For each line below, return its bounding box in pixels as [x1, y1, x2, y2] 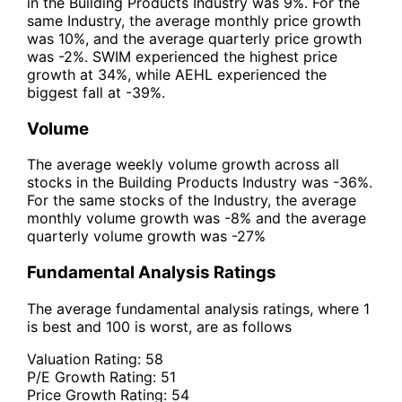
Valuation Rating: [27, 349, 145, 368]
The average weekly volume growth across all [27, 155, 339, 174]
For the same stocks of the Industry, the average [27, 191, 356, 210]
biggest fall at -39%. [27, 83, 165, 101]
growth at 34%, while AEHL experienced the [27, 65, 327, 83]
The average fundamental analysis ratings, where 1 [27, 299, 370, 318]
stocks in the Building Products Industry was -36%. [27, 173, 372, 192]
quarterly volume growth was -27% [27, 227, 266, 246]
